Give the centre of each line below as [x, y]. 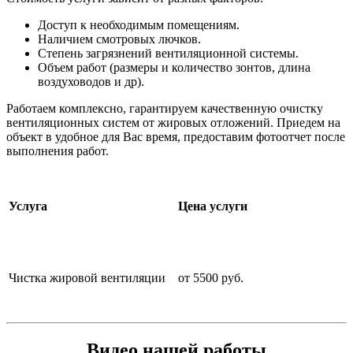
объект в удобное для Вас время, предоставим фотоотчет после [176, 137]
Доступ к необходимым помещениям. [139, 25]
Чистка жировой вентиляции [87, 278]
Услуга [28, 206]
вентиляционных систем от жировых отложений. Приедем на [173, 123]
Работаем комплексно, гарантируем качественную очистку [165, 109]
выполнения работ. [59, 151]
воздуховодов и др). [91, 82]
